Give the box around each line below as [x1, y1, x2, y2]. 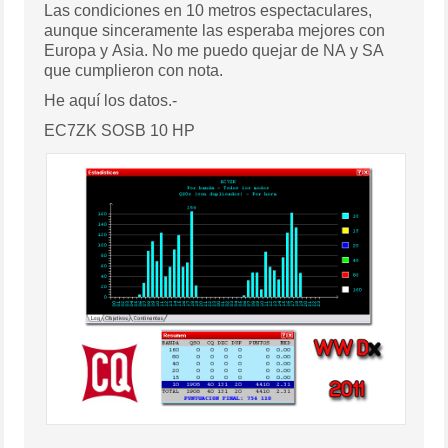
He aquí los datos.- [44, 91, 178, 109]
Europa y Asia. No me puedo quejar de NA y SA [44, 41, 385, 59]
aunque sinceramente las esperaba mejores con [44, 21, 386, 39]
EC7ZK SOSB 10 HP [44, 121, 196, 139]
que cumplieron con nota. [44, 61, 224, 79]
